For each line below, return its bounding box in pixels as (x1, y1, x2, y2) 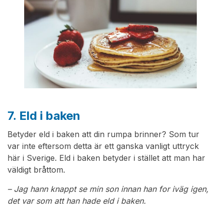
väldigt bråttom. (7, 165, 65, 175)
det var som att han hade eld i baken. (7, 196, 146, 206)
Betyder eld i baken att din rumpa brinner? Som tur (7, 129, 199, 140)
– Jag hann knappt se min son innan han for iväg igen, (7, 184, 209, 194)
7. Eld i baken (7, 109, 80, 123)
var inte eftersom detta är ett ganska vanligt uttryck (7, 141, 199, 151)
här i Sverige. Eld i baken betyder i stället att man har (7, 153, 205, 163)
